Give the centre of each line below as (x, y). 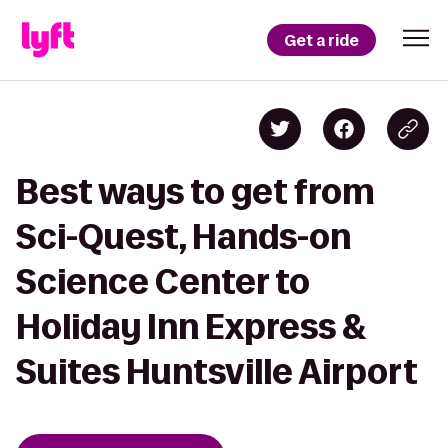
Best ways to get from (195, 191)
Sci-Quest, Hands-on (183, 236)
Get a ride (321, 40)
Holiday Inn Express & (191, 326)
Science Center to (163, 281)
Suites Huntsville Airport (217, 371)
